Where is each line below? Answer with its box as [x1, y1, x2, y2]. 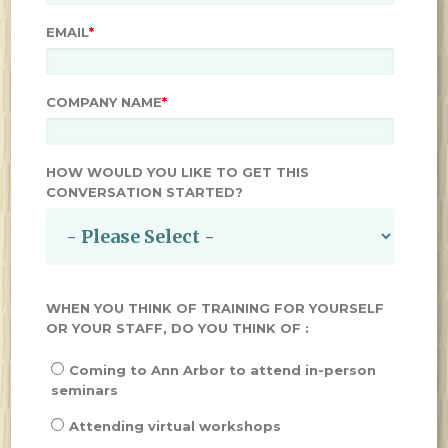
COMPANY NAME [46, 94, 163, 110]
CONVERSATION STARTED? [46, 184, 244, 200]
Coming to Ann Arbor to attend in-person [69, 362, 377, 378]
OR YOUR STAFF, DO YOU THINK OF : [46, 320, 310, 336]
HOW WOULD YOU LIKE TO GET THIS [46, 164, 310, 180]
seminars [51, 382, 119, 398]
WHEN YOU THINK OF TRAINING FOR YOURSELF [46, 300, 385, 316]
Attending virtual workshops [69, 418, 282, 434]
